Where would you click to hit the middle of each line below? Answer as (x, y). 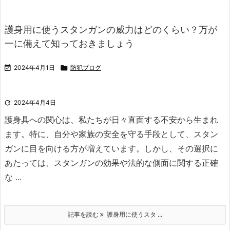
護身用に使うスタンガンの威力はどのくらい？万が (111, 30)
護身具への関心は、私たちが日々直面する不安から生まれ (111, 120)
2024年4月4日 (35, 102)
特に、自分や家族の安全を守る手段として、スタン (124, 134)
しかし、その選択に (181, 148)
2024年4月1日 (34, 68)
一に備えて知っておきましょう (69, 43)
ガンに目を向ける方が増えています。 (74, 148)
